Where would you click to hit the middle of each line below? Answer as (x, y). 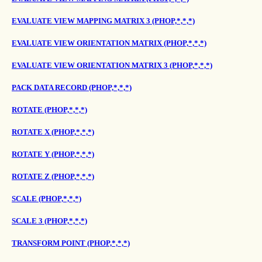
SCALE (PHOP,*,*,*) (46, 199)
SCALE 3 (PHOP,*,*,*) (49, 221)
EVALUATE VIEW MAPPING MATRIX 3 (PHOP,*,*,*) (103, 21)
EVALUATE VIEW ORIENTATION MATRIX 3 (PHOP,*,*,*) (112, 65)
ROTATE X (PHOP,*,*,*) (53, 132)
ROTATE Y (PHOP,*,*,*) (53, 154)
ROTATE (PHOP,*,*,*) (49, 110)
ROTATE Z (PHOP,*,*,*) (53, 176)
